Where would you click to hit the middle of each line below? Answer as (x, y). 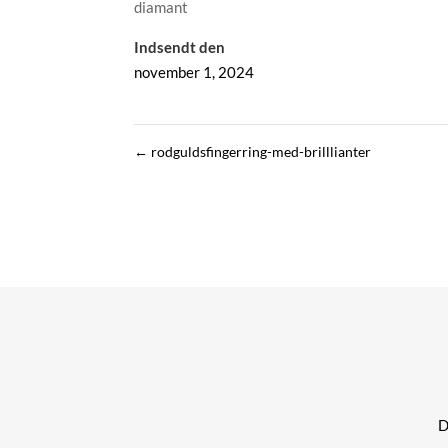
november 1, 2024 (194, 72)
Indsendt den (180, 47)
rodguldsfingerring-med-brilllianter (260, 151)
